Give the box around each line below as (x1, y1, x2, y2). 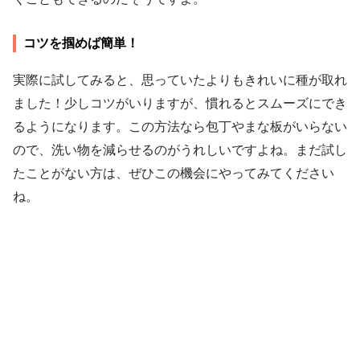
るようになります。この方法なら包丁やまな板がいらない (13, 118, 347, 134)
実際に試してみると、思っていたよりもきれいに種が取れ (13, 72, 347, 88)
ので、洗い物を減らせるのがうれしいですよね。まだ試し (13, 141, 347, 157)
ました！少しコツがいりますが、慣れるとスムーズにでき (13, 95, 347, 111)
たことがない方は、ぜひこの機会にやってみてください (13, 165, 334, 181)
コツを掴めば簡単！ (23, 35, 139, 51)
